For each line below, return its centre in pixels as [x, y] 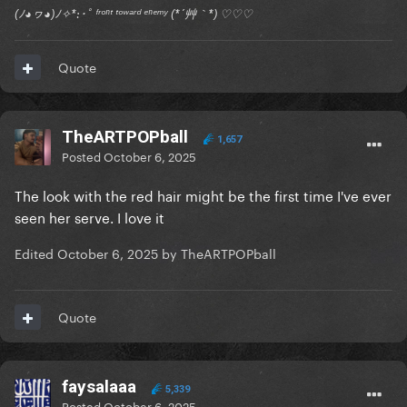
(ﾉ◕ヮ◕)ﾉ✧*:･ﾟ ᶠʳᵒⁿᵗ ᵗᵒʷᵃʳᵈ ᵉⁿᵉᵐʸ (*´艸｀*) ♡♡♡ [134, 14]
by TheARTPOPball [217, 253]
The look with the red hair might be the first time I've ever [203, 195]
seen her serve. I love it [89, 217]
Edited [36, 253]
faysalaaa [99, 387]
